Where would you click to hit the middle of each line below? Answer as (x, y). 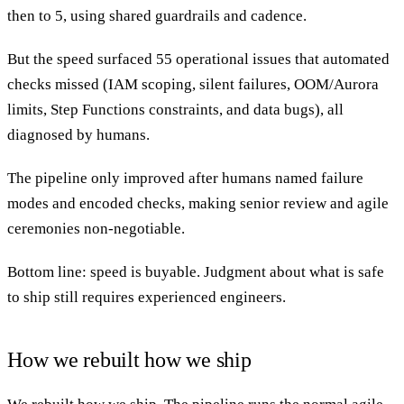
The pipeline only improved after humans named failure (185, 178)
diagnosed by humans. (78, 134)
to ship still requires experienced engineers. (147, 297)
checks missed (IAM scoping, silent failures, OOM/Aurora (193, 84)
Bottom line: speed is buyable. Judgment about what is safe (196, 271)
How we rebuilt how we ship (129, 359)
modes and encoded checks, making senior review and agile (198, 203)
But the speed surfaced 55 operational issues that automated (198, 59)
